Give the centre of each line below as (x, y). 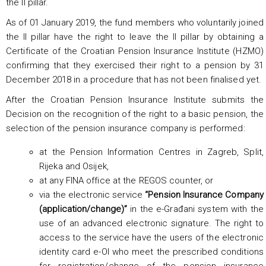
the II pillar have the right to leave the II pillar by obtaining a (135, 37)
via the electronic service (92, 194)
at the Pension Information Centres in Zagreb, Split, (151, 152)
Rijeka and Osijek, (74, 166)
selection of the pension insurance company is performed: (126, 128)
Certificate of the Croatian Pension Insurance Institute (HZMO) (135, 51)
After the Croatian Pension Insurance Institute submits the (135, 99)
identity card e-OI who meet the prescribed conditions (151, 251)
